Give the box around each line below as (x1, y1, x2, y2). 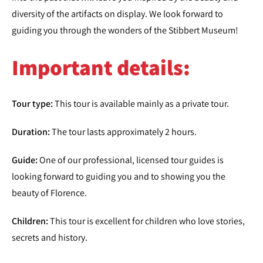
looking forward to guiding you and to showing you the (12, 170, 225, 183)
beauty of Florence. (12, 187, 87, 199)
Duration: (12, 126, 50, 138)
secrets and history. (12, 231, 87, 244)
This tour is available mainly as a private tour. (53, 97, 229, 110)
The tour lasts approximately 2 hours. (50, 126, 197, 138)
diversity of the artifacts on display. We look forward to (12, 8, 223, 20)
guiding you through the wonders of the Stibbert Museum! (12, 24, 238, 36)
